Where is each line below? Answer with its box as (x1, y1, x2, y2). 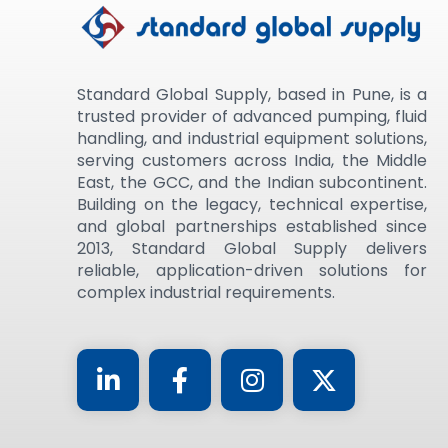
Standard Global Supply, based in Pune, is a (77, 82, 428, 106)
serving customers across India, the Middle (77, 148, 428, 172)
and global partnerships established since (77, 214, 428, 238)
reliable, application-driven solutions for (77, 258, 428, 282)
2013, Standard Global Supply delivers (77, 236, 428, 260)
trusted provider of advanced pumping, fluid (77, 104, 428, 128)
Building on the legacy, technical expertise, (77, 192, 428, 216)
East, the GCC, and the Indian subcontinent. (77, 170, 428, 194)
